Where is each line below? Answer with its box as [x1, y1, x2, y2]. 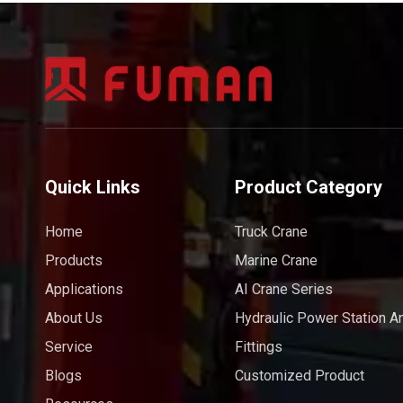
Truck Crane [234, 223, 308, 241]
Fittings [234, 338, 282, 356]
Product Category [234, 176, 382, 199]
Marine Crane [234, 252, 318, 270]
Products [45, 252, 103, 270]
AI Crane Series [234, 281, 333, 299]
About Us [45, 309, 103, 327]
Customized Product [234, 367, 364, 385]
